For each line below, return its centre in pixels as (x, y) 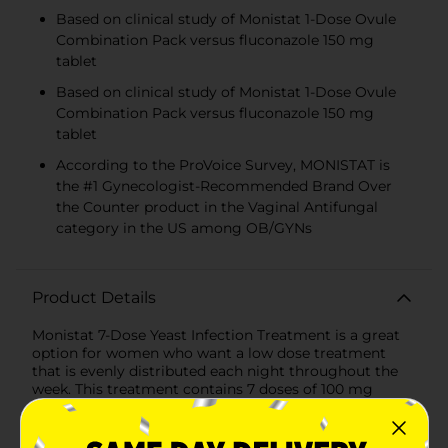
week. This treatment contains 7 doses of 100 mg (202, 388)
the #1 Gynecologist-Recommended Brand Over (224, 185)
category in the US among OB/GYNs (184, 227)
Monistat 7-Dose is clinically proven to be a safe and (212, 424)
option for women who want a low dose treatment (209, 352)
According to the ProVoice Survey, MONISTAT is (223, 164)
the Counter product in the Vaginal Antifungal (217, 206)
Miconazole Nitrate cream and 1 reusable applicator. (212, 406)
